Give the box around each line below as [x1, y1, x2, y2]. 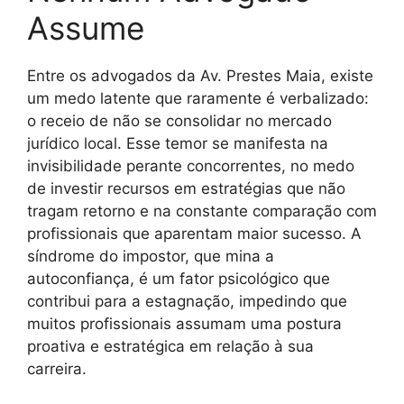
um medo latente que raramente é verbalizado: [27, 88, 369, 107]
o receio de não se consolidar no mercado [27, 111, 332, 130]
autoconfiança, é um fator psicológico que [27, 269, 330, 288]
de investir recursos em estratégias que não [27, 179, 345, 197]
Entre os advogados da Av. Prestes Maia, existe [27, 66, 373, 85]
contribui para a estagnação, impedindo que [27, 291, 347, 310]
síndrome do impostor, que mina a [27, 246, 274, 265]
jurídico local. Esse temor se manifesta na [27, 133, 328, 152]
